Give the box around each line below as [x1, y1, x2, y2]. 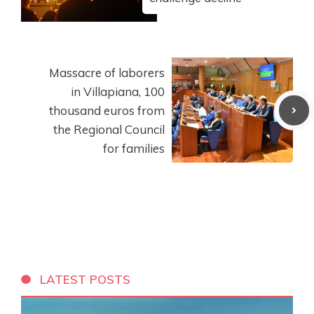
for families [103, 140, 165, 156]
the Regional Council [53, 121, 165, 137]
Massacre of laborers [49, 64, 165, 80]
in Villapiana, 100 [71, 83, 165, 99]
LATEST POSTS [40, 271, 131, 287]
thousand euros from [49, 102, 165, 118]
